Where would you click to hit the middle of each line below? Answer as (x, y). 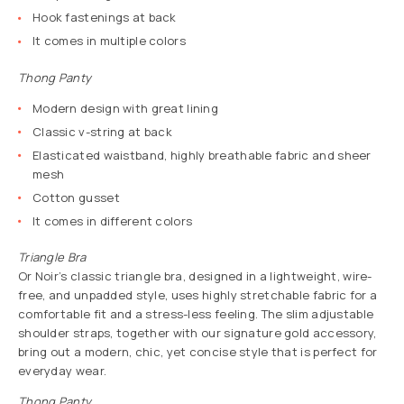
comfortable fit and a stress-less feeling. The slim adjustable (196, 314)
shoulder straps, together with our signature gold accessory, (197, 333)
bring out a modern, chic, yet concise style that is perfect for (198, 352)
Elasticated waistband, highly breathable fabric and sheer (202, 155)
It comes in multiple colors (109, 41)
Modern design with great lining (126, 108)
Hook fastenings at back (105, 18)
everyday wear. (63, 371)
